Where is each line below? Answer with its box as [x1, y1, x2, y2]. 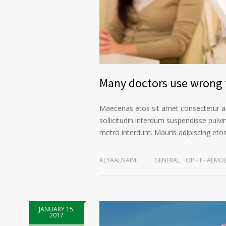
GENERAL [154, 156, 180, 164]
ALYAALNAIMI [99, 156, 138, 164]
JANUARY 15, [38, 205, 75, 213]
